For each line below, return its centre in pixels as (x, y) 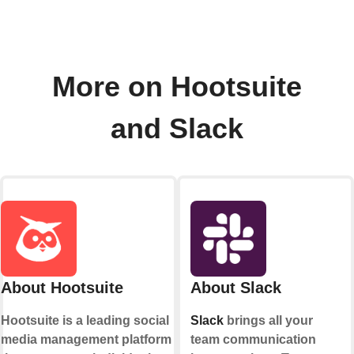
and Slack (177, 128)
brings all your (268, 320)
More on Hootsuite (177, 87)
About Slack (235, 287)
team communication (253, 339)
